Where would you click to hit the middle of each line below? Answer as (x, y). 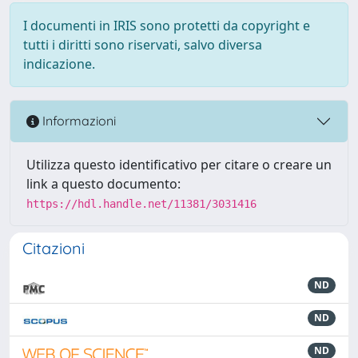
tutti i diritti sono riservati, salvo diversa (143, 44)
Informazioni (78, 121)
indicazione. (59, 64)
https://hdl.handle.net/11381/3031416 (141, 203)
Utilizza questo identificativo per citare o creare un (179, 164)
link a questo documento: (103, 183)
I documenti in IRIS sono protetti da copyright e (167, 25)
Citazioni (54, 248)
